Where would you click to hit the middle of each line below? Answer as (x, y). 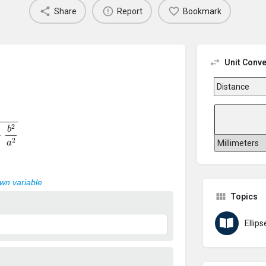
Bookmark (202, 11)
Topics (244, 197)
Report (129, 11)
